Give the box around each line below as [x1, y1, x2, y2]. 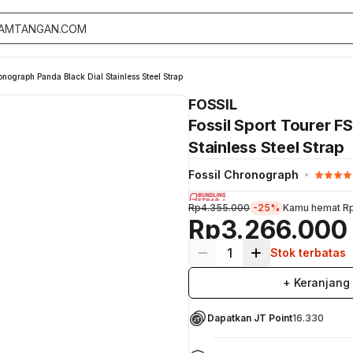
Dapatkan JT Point [207, 311, 292, 324]
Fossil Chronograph [188, 168, 299, 181]
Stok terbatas [270, 245, 346, 259]
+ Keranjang [282, 275, 350, 289]
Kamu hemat [283, 201, 343, 214]
